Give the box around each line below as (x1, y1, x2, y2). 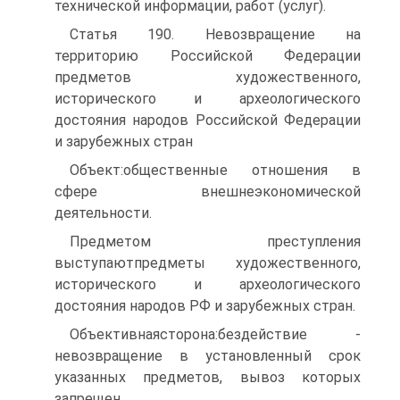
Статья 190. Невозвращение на (70, 26, 361, 43)
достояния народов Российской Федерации (54, 112, 361, 129)
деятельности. (54, 204, 152, 221)
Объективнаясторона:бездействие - (70, 326, 361, 343)
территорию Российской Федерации (54, 47, 361, 64)
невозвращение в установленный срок (54, 347, 361, 364)
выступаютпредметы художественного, (54, 254, 361, 271)
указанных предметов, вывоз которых (54, 369, 361, 386)
